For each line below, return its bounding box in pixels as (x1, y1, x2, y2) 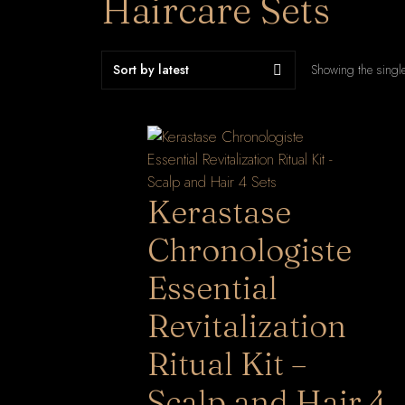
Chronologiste (147, 231, 352, 269)
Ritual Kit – (147, 344, 306, 383)
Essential (147, 268, 278, 307)
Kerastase (147, 193, 291, 231)
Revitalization (147, 306, 346, 345)
